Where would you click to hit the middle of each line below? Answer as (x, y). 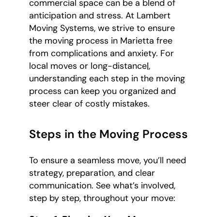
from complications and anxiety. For (101, 54)
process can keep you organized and (102, 91)
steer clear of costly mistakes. (89, 104)
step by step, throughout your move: (102, 198)
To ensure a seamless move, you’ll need (108, 161)
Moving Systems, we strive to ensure (102, 28)
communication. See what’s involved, (102, 186)
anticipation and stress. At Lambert (100, 16)
